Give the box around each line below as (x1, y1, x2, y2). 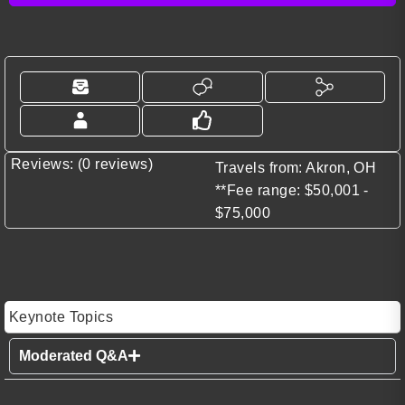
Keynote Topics (9, 308, 114, 325)
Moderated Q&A (19, 347, 128, 363)
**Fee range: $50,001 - (215, 182, 369, 198)
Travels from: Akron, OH (215, 159, 377, 175)
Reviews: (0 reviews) (11, 155, 153, 172)
